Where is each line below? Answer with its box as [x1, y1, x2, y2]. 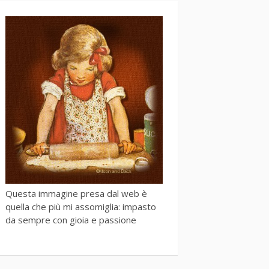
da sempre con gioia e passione [5, 214, 136, 226]
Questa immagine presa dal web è [5, 187, 147, 200]
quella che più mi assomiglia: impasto [5, 201, 156, 213]
